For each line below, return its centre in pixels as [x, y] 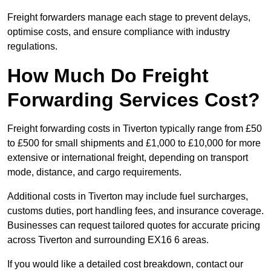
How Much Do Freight [108, 76]
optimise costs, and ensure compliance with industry [119, 32]
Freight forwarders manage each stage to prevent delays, [129, 18]
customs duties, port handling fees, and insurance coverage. [135, 211]
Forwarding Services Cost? [134, 100]
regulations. [32, 47]
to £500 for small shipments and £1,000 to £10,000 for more [134, 143]
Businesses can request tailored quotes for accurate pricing [134, 226]
